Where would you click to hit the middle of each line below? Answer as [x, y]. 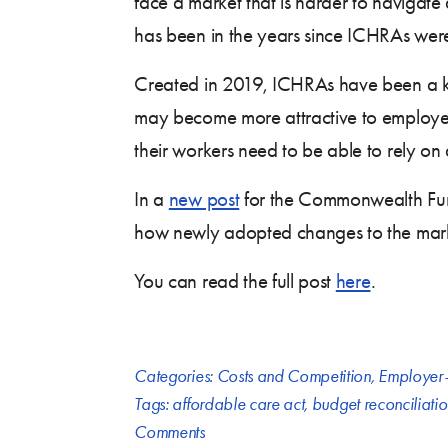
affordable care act [238, 403]
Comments [169, 431]
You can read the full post [235, 280]
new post [204, 198]
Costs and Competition [293, 375]
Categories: [175, 375]
